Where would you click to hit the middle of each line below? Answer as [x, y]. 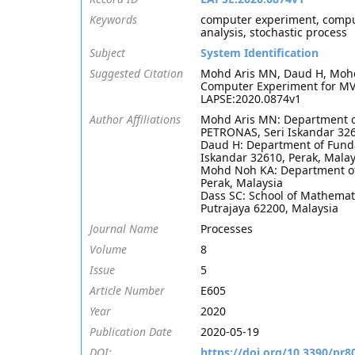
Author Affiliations [135, 119]
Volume [108, 249]
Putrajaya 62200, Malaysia [269, 208]
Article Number [127, 290]
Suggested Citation [136, 73]
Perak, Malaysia [242, 183]
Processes [227, 229]
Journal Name [124, 229]
